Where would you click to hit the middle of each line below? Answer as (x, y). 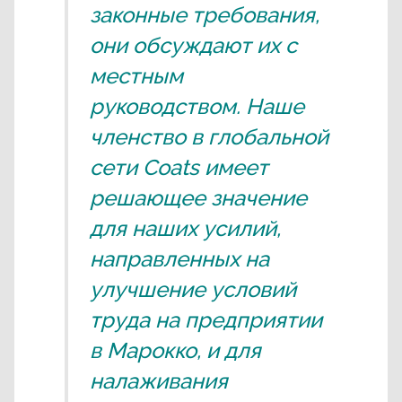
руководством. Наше (197, 106)
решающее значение (198, 198)
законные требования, (205, 15)
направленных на (179, 259)
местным (136, 76)
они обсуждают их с (193, 45)
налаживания (159, 381)
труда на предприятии (206, 320)
